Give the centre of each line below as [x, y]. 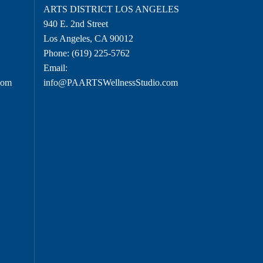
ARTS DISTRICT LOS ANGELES [111, 9]
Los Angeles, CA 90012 [88, 38]
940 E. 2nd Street [75, 23]
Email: [55, 68]
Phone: [57, 53]
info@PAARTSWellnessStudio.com [110, 82]
